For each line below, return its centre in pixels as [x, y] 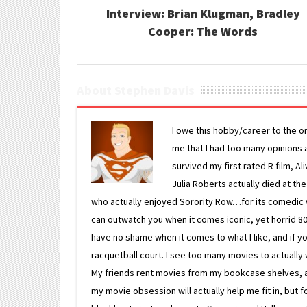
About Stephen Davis [136, 90]
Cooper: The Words [203, 31]
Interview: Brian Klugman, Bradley [203, 13]
